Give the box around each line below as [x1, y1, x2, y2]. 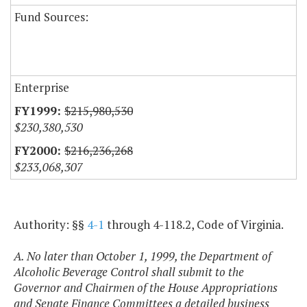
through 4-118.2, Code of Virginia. [104, 217, 284, 233]
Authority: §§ [14, 217, 87, 233]
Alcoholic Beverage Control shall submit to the [14, 264, 244, 280]
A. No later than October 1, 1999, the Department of [14, 248, 271, 265]
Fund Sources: [14, 9, 88, 25]
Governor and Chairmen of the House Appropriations [14, 280, 278, 296]
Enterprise [14, 79, 69, 96]
